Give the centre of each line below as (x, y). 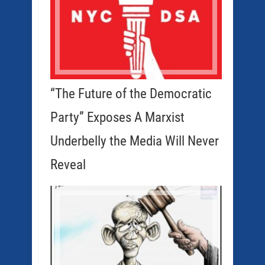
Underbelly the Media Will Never (135, 141)
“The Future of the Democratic (131, 94)
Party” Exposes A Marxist (117, 117)
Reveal (68, 165)
